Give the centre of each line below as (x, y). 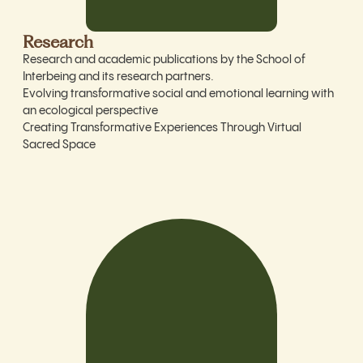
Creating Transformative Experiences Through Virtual (162, 128)
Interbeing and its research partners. (118, 77)
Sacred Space (59, 145)
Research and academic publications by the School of (164, 60)
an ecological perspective (90, 111)
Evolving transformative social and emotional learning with (178, 94)
